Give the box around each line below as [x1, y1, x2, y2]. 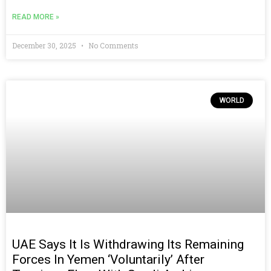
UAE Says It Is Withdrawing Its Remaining [12, 237, 244, 252]
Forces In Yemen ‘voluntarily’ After [12, 252, 204, 267]
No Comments [87, 40, 139, 50]
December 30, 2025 [12, 40, 78, 50]
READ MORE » [12, 12, 59, 21]
